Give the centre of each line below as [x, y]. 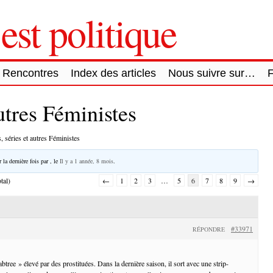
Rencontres [30, 73]
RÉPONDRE [209, 229]
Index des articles [113, 73]
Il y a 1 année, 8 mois [87, 161]
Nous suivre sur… [212, 73]
